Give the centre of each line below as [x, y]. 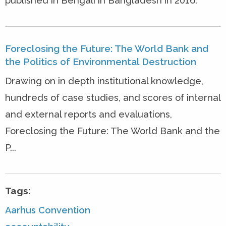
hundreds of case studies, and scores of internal [113, 98]
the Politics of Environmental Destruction [101, 61]
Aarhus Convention [48, 210]
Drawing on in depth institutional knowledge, [104, 81]
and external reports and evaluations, [89, 115]
